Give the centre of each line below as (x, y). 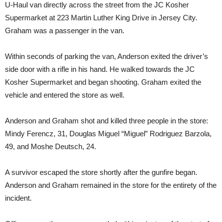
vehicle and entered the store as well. (65, 95)
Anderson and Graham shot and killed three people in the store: (107, 121)
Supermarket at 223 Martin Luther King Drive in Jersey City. (101, 18)
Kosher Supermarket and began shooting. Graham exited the (103, 82)
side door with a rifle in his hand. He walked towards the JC (100, 69)
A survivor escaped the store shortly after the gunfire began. (101, 172)
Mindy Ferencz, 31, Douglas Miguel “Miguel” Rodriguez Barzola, (108, 134)
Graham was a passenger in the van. (65, 31)
